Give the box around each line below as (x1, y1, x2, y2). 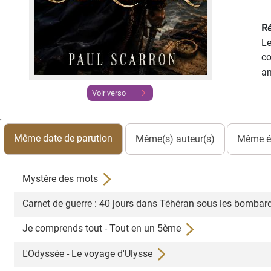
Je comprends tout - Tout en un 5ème (22, 223, 184, 235)
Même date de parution (14, 132, 113, 145)
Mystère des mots (22, 172, 101, 184)
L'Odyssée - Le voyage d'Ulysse (22, 247, 155, 260)
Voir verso (92, 88, 126, 97)
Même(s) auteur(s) (135, 132, 215, 145)
